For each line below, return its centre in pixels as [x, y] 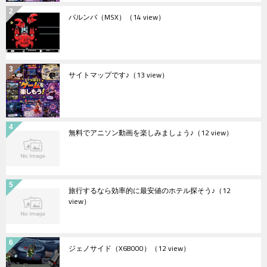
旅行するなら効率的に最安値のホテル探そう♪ [142, 190]
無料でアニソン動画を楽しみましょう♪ [131, 132]
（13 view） [149, 74]
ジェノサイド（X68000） [110, 248]
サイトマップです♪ [99, 74]
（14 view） [145, 17]
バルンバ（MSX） [97, 17]
